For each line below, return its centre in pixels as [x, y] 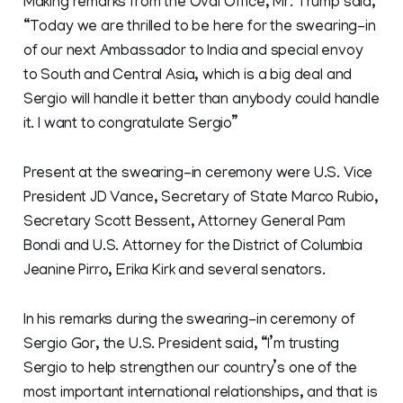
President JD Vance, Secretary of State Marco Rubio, [201, 199]
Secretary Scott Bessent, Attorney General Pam [184, 224]
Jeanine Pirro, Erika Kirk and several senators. [174, 272]
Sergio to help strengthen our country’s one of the [190, 370]
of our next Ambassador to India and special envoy [193, 53]
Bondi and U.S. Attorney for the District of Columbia [193, 248]
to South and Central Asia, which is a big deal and [188, 77]
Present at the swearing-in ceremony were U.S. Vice [198, 175]
